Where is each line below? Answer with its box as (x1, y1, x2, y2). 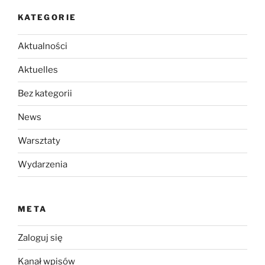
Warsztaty (18, 135, 60, 147)
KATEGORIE (18, 12, 77, 22)
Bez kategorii (18, 88, 72, 99)
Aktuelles (18, 64, 58, 76)
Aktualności (18, 41, 67, 52)
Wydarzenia (18, 159, 67, 170)
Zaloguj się (18, 232, 63, 243)
